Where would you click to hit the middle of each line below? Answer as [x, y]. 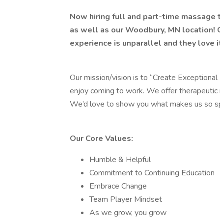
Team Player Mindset [126, 199]
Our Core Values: [101, 138]
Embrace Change [118, 186]
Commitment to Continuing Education [152, 173]
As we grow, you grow [128, 213]
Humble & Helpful [120, 160]
